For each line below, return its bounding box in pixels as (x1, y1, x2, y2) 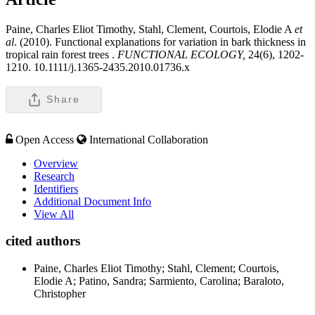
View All (34, 207, 74, 220)
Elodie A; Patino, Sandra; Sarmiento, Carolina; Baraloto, (34, 275, 284, 288)
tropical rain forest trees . (6, 48, 115, 60)
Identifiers (34, 182, 78, 195)
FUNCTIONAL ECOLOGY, (115, 48, 248, 60)
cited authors (6, 233, 80, 249)
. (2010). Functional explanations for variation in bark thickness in (14, 35, 306, 48)
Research (34, 169, 75, 182)
